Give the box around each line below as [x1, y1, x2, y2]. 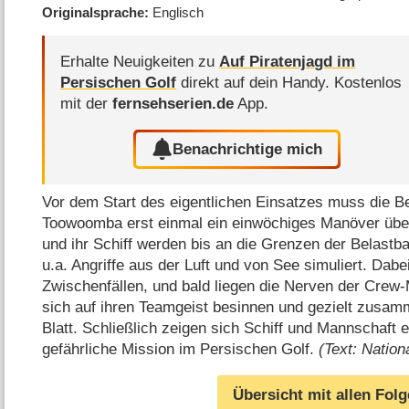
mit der [60, 95, 113, 113]
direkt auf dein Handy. [176, 74, 335, 92]
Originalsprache [42, 4, 145, 20]
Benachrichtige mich [173, 140, 323, 158]
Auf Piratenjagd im [219, 53, 356, 71]
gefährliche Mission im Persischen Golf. [42, 341, 320, 359]
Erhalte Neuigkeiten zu [60, 53, 220, 71]
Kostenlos [334, 74, 403, 92]
